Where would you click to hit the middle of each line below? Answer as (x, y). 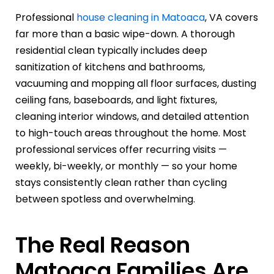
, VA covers (231, 17)
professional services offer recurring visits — (121, 149)
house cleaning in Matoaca (141, 17)
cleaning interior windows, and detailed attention (132, 116)
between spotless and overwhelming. (105, 199)
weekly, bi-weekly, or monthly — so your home (126, 166)
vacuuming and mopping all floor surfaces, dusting (136, 83)
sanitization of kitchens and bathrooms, (110, 67)
